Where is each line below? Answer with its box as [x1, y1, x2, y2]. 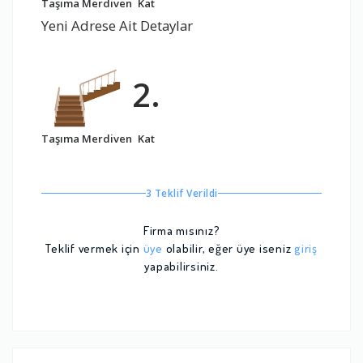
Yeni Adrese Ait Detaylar [41, 16, 193, 36]
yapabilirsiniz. [144, 258, 219, 275]
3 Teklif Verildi [145, 186, 218, 200]
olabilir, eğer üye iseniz [162, 241, 294, 257]
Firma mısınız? [143, 223, 220, 239]
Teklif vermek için [45, 241, 143, 257]
